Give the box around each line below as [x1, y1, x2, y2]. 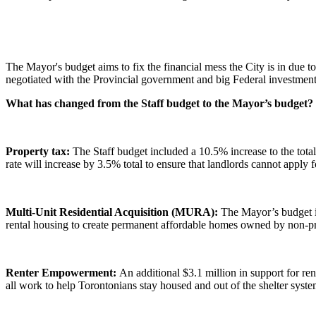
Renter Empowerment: [6, 266, 119, 279]
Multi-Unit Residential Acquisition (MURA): [6, 205, 221, 218]
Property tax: [6, 145, 73, 157]
